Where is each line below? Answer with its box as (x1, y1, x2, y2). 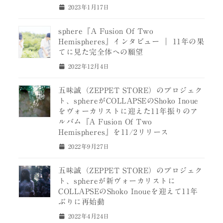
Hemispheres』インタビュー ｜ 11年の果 (58, 37, 205, 45)
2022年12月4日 (66, 63, 110, 69)
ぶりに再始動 (58, 198, 105, 206)
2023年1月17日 (66, 3, 110, 10)
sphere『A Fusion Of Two (58, 27, 154, 35)
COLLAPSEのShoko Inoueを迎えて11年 (58, 188, 198, 196)
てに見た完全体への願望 (58, 48, 143, 56)
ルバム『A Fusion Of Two (58, 118, 152, 126)
